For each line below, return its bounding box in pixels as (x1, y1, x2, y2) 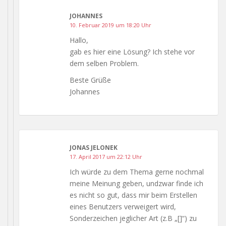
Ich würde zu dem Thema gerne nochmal (70, 166, 204, 177)
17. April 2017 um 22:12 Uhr (70, 152, 142, 160)
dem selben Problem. (70, 58, 139, 68)
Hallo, (70, 35, 88, 45)
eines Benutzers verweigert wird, (70, 201, 176, 211)
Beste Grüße (70, 75, 111, 85)
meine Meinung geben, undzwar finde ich (70, 178, 203, 188)
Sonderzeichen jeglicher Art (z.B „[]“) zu (70, 213, 197, 223)
